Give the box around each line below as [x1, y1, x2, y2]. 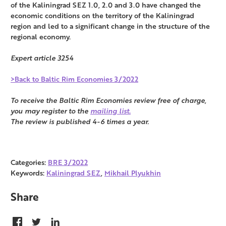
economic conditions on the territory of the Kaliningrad [11, 10, 194, 21]
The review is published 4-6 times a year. [11, 116, 149, 127]
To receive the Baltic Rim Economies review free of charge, [11, 95, 206, 106]
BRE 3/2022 [48, 157, 88, 168]
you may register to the [11, 105, 90, 117]
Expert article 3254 [11, 52, 73, 64]
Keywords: [11, 167, 46, 179]
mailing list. [90, 105, 131, 117]
